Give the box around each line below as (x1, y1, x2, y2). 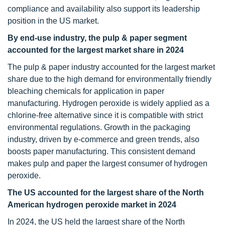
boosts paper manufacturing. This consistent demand (8, 147, 195, 156)
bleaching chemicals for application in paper (8, 87, 164, 95)
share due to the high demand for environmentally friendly (8, 75, 211, 83)
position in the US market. (8, 17, 99, 25)
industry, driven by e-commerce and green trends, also (8, 135, 199, 144)
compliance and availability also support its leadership (8, 5, 200, 13)
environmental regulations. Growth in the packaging (8, 123, 190, 132)
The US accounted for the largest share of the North (8, 188, 204, 197)
